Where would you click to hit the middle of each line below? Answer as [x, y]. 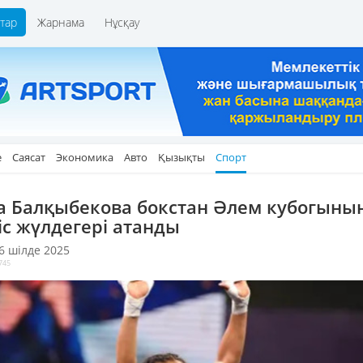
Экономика [85, 157]
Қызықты [181, 157]
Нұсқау [122, 22]
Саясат [29, 157]
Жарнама [61, 22]
